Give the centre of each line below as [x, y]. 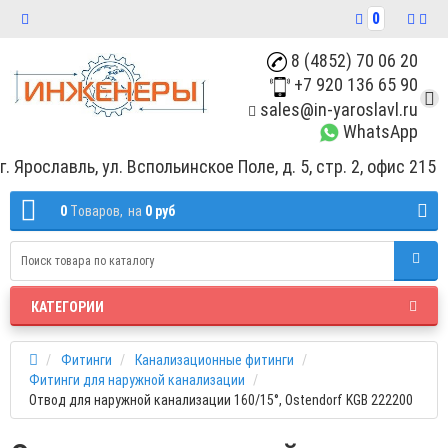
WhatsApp [378, 131]
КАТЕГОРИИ [67, 306]
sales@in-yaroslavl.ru [337, 109]
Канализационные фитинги [214, 359]
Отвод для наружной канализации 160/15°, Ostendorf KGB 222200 [221, 399]
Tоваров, [96, 210]
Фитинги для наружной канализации [137, 379]
